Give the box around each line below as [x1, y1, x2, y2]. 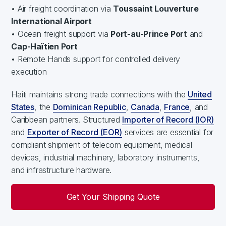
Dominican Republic [52, 101, 126, 112]
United [188, 89, 212, 99]
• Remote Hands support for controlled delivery [11, 53, 181, 64]
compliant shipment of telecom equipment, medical [11, 139, 192, 150]
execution [11, 66, 47, 77]
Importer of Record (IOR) [122, 114, 214, 125]
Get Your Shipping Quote [66, 191, 160, 202]
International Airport [11, 16, 92, 26]
